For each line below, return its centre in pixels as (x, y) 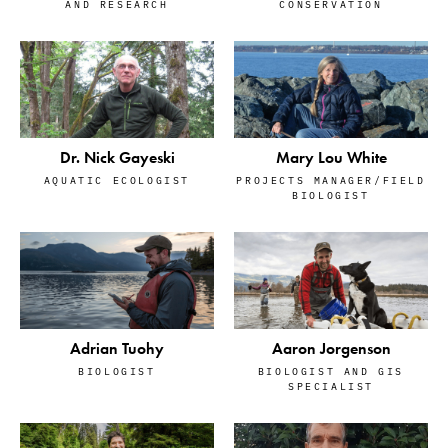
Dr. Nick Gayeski (117, 157)
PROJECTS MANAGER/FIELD (331, 179)
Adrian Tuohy (117, 348)
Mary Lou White (331, 157)
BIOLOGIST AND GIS (331, 370)
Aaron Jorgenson (331, 348)
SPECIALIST (331, 385)
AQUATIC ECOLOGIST (117, 179)
